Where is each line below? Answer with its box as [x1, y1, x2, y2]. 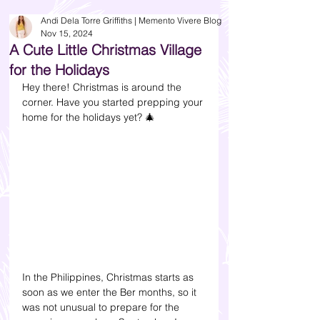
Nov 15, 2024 [41, 28, 93, 39]
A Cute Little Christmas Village [9, 41, 201, 59]
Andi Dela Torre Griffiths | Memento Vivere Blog [41, 15, 221, 26]
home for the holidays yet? [22, 111, 145, 124]
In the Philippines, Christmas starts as [22, 271, 196, 284]
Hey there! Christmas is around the [22, 81, 184, 94]
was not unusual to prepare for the [22, 301, 182, 314]
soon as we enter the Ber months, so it [22, 286, 199, 299]
